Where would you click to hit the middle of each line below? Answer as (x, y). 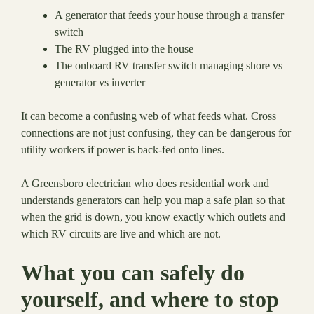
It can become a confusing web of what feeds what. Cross (149, 116)
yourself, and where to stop (150, 300)
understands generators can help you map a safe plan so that (153, 200)
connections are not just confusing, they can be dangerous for (156, 133)
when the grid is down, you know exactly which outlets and (153, 217)
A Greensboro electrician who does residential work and (145, 184)
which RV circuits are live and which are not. (121, 234)
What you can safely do (133, 273)
